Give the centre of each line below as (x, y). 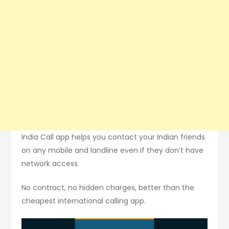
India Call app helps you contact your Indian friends (113, 137)
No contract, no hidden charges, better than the (108, 188)
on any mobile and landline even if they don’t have (113, 151)
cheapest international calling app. (84, 201)
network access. (51, 164)
